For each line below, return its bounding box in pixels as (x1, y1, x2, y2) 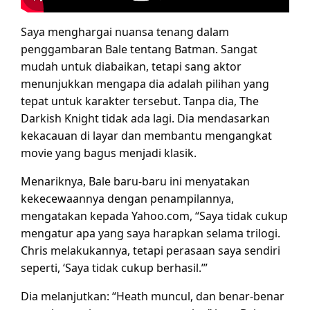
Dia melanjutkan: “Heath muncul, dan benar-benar (21, 289, 284, 304)
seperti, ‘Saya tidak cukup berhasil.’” (21, 260, 208, 275)
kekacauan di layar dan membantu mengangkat (21, 128, 272, 143)
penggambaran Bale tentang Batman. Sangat (21, 42, 257, 57)
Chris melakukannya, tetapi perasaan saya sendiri (21, 243, 280, 258)
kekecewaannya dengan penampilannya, (21, 191, 234, 206)
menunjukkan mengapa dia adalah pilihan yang (21, 76, 269, 91)
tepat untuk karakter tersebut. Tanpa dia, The (21, 93, 259, 109)
